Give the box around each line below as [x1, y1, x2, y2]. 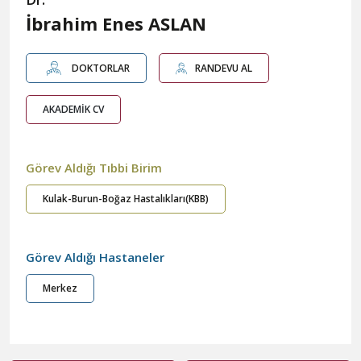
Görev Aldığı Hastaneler [26, 249, 164, 266]
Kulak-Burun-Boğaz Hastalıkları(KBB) [43, 192, 209, 206]
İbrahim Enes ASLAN [26, 11, 206, 36]
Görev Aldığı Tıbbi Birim [26, 160, 162, 176]
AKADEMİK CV [43, 102, 104, 117]
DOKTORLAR [72, 60, 131, 75]
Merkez [43, 281, 77, 296]
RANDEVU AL [195, 60, 253, 75]
